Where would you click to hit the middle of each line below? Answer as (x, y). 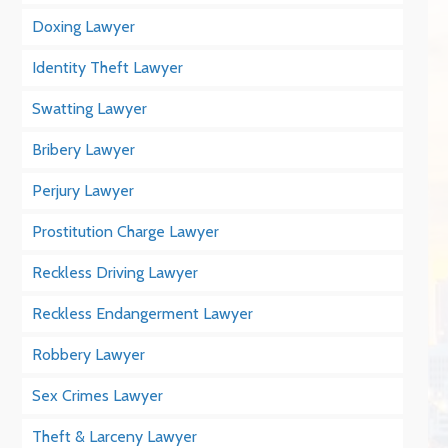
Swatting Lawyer (90, 108)
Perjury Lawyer (83, 190)
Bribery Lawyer (84, 149)
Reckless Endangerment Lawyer (143, 313)
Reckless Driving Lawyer (115, 272)
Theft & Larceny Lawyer (115, 436)
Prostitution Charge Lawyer (126, 231)
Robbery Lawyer (89, 354)
